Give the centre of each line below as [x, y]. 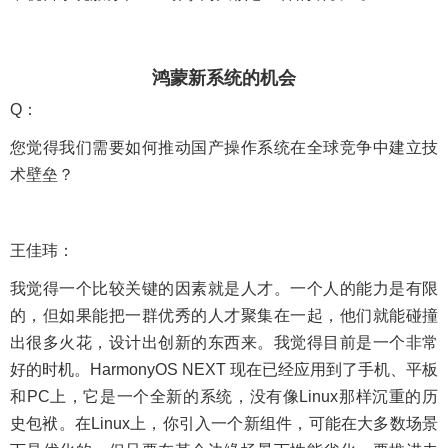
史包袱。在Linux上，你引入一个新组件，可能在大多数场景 [224, 423]
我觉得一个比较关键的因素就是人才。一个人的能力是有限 [224, 288]
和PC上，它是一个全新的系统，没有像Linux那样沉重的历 [224, 396]
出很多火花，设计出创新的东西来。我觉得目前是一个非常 [224, 342]
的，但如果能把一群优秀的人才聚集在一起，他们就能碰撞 [224, 315]
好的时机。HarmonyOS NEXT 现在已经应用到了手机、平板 [224, 369]
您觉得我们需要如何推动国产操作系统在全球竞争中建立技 [224, 147]
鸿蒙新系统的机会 [224, 77]
